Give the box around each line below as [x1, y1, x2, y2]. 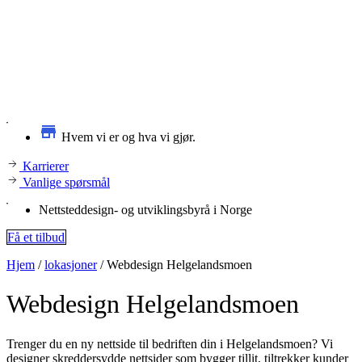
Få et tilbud [7, 230, 65, 244]
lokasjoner [44, 258, 97, 271]
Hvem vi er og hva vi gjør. [61, 130, 196, 144]
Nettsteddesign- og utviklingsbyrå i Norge [39, 203, 252, 217]
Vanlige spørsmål [23, 175, 110, 189]
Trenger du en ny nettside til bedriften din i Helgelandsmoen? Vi [6, 336, 333, 351]
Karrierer [23, 159, 69, 173]
